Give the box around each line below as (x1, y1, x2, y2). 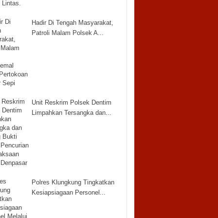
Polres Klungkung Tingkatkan (31, 179, 114, 186)
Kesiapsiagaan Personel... (31, 189, 106, 196)
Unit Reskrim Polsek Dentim (31, 99, 111, 106)
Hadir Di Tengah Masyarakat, (31, 19, 113, 26)
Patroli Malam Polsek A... (31, 29, 104, 36)
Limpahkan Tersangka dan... (31, 109, 111, 116)
